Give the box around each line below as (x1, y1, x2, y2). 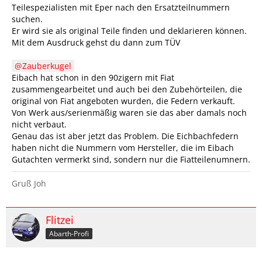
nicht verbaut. (12, 119, 67, 130)
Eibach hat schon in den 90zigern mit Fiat (12, 72, 174, 83)
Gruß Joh (12, 178, 46, 189)
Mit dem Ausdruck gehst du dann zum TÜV (12, 37, 180, 48)
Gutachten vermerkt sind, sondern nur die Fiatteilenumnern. (12, 154, 250, 165)
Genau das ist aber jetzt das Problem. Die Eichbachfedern (12, 130, 239, 142)
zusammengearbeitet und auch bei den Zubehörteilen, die (12, 84, 242, 95)
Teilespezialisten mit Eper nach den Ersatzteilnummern (12, 2, 230, 13)
